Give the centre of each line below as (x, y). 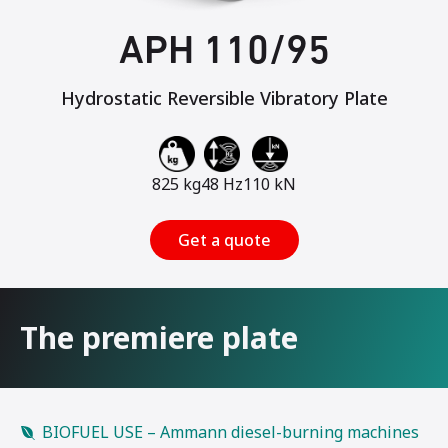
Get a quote (224, 239)
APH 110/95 (224, 52)
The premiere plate (159, 337)
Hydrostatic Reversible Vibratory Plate (224, 97)
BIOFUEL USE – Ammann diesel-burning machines (230, 431)
